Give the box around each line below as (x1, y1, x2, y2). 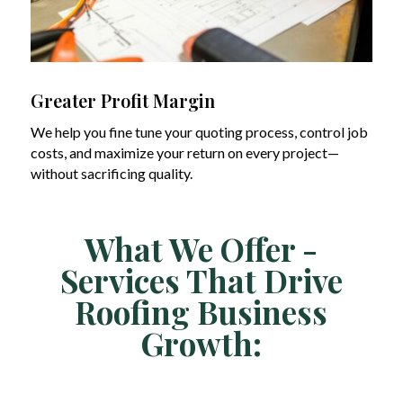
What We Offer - (85, 227, 318, 270)
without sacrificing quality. (30, 164, 193, 182)
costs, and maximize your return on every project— (30, 143, 339, 161)
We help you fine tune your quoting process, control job (30, 122, 368, 140)
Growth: (140, 321, 262, 364)
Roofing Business (75, 290, 328, 333)
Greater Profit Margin (30, 87, 215, 112)
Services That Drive (59, 258, 343, 301)
